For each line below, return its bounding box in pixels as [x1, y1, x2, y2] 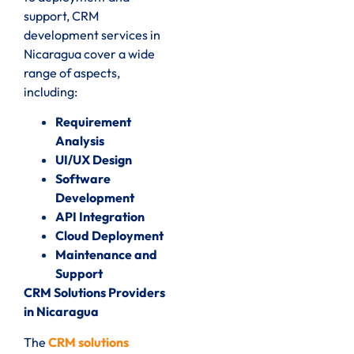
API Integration [55, 209, 145, 225]
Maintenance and [55, 247, 157, 263]
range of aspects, [24, 64, 120, 81]
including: [24, 83, 77, 100]
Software [55, 171, 111, 187]
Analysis [55, 133, 104, 149]
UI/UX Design [55, 152, 132, 168]
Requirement [55, 114, 131, 130]
